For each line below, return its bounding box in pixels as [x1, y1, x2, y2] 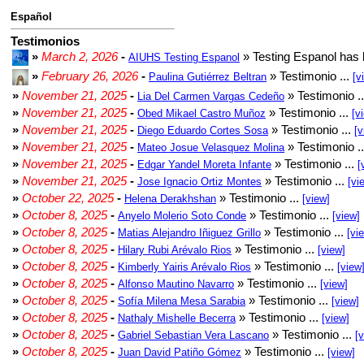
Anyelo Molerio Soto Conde [118, 210, 246, 222]
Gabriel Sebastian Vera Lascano [118, 329, 269, 341]
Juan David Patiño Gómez [118, 346, 241, 358]
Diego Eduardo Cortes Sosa [137, 124, 268, 136]
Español [11, 11, 52, 23]
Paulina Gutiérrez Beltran [149, 71, 266, 83]
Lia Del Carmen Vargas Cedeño [137, 90, 284, 102]
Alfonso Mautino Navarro [118, 278, 234, 290]
